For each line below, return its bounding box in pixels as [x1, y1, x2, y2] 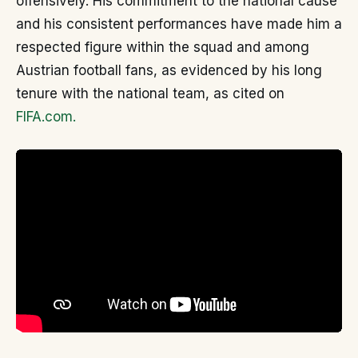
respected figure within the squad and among [16, 39, 309, 55]
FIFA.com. [16, 109, 76, 125]
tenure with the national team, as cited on [16, 86, 284, 101]
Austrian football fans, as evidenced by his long [16, 62, 322, 78]
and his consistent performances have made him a [16, 16, 342, 32]
